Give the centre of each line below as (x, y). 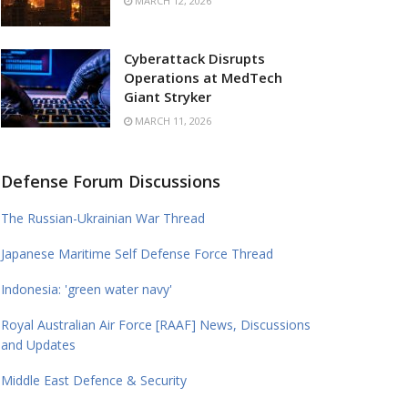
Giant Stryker (168, 96)
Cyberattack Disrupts (194, 58)
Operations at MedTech (203, 77)
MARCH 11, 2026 (172, 120)
